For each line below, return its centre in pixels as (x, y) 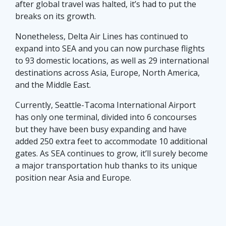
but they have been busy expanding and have (101, 129)
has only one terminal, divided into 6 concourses (106, 117)
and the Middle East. (53, 85)
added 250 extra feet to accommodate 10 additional (111, 142)
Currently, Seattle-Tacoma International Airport (105, 105)
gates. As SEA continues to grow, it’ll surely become (111, 154)
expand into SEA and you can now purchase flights (110, 49)
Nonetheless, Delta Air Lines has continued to (102, 37)
